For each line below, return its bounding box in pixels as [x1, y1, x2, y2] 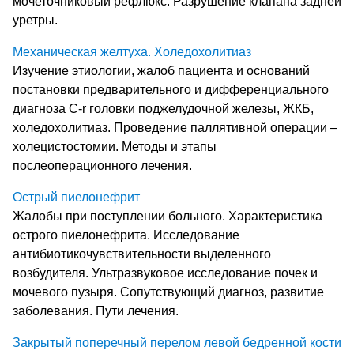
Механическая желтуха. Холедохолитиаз [13, 44, 251, 58]
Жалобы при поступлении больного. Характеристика [13, 209, 322, 223]
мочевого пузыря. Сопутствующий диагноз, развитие [13, 284, 324, 299]
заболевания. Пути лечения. [13, 303, 179, 318]
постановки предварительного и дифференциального [13, 82, 329, 96]
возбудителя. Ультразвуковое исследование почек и [13, 265, 318, 280]
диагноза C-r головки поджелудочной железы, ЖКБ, [13, 101, 314, 115]
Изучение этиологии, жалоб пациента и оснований [13, 63, 310, 77]
